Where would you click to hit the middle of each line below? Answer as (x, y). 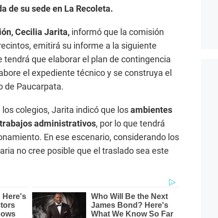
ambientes (151, 109)
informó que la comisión (118, 32)
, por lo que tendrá (130, 123)
